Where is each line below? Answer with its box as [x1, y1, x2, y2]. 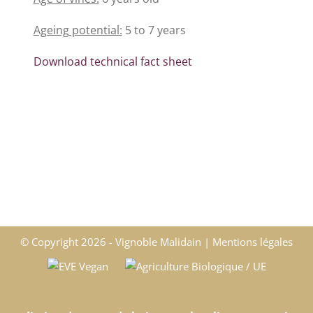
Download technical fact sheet [33, 54, 192, 69]
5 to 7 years [122, 22, 186, 38]
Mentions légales [212, 235, 293, 249]
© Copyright [20, 235, 81, 249]
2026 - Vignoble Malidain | [81, 235, 212, 249]
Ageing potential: [33, 22, 122, 38]
